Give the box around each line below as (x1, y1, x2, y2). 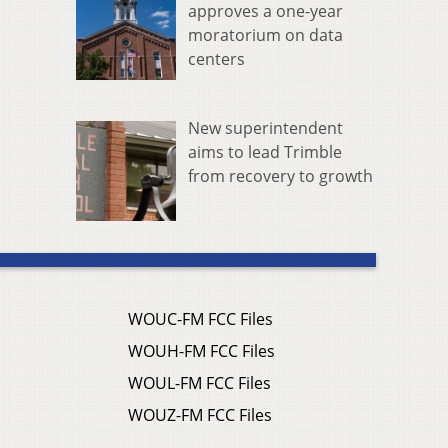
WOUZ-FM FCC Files (128, 403, 272, 426)
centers (188, 48, 245, 71)
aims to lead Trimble (188, 141, 342, 164)
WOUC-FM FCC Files (128, 307, 273, 330)
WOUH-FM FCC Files (128, 339, 275, 362)
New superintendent (188, 117, 343, 140)
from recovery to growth (188, 165, 373, 188)
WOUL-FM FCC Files (128, 371, 271, 394)
